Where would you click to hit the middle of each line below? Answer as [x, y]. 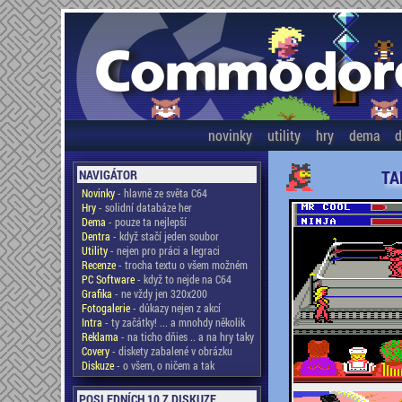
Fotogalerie [105, 308]
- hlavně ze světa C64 [161, 193]
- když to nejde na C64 [183, 279]
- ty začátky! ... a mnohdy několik [173, 322]
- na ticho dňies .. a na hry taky [186, 336]
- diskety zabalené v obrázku [170, 351]
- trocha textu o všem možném [181, 265]
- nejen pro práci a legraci [163, 250]
